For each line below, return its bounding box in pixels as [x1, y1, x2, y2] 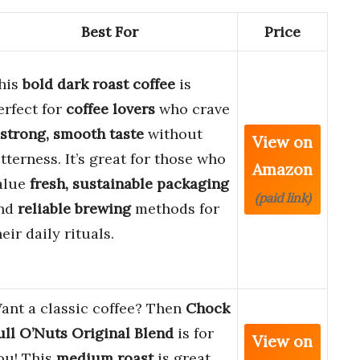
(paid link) [254, 190, 311, 207]
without [144, 125, 202, 144]
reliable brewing [18, 199, 131, 219]
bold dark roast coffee [22, 75, 175, 94]
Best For [80, 22, 138, 42]
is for [174, 324, 214, 343]
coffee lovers [66, 100, 155, 119]
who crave [155, 100, 230, 119]
